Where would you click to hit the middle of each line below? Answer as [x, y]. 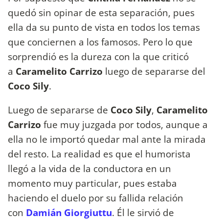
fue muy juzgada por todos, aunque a [124, 124]
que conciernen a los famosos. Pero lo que [100, 42]
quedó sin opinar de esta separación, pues [101, 12]
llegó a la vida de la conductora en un [89, 168]
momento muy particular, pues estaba [92, 183]
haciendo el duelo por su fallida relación [96, 197]
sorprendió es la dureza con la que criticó [98, 56]
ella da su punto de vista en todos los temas [104, 27]
